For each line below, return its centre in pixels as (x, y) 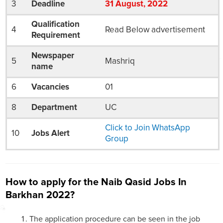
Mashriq (120, 62)
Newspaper (53, 56)
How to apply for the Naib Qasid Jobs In (96, 182)
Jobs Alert (50, 134)
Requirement (56, 36)
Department (54, 108)
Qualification (55, 25)
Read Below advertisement (155, 30)
